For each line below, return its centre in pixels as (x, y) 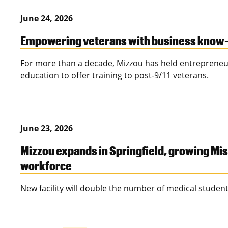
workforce (46, 166)
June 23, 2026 (47, 129)
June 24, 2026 (47, 19)
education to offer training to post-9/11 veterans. (115, 76)
